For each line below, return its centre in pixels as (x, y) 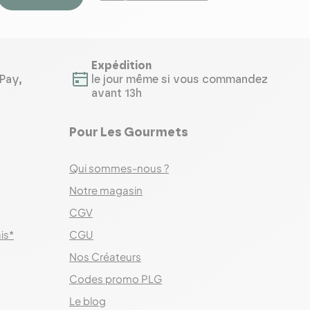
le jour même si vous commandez (180, 80)
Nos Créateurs (105, 256)
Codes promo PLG (116, 279)
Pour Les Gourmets (129, 133)
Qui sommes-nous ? (119, 168)
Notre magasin (106, 190)
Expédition (121, 66)
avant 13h (117, 93)
